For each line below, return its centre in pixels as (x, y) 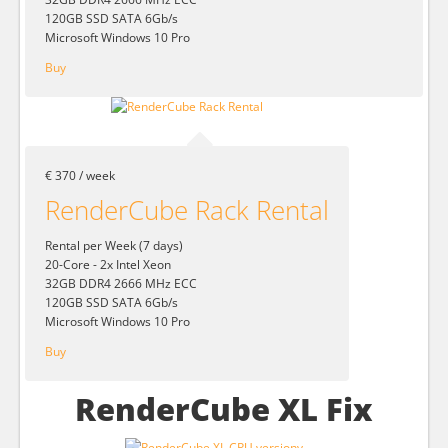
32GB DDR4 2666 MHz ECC (121, 283)
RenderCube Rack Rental (187, 209)
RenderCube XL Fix (224, 408)
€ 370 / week (80, 175)
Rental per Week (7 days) (114, 245)
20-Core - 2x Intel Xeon (108, 264)
